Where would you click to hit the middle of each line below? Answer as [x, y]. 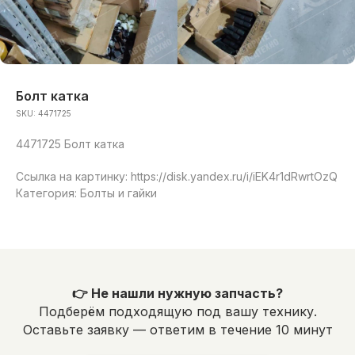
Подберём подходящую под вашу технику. [177, 311]
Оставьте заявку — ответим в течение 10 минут [177, 330]
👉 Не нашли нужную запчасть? [177, 293]
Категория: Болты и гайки [86, 193]
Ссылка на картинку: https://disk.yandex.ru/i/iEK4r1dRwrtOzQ [177, 176]
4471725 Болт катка [70, 144]
